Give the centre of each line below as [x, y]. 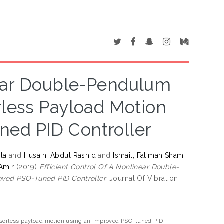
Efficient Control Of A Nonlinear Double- [109, 167]
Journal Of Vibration [143, 178]
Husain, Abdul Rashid [60, 155]
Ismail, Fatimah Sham [148, 155]
